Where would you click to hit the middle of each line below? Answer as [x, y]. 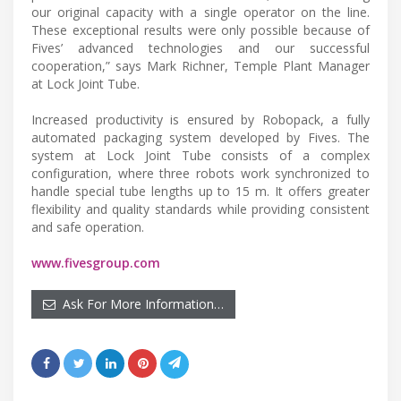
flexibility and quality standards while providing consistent [200, 209]
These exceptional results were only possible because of [200, 30]
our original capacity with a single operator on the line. [200, 12]
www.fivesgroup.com [96, 262]
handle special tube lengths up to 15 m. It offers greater [200, 191]
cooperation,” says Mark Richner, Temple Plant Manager [200, 65]
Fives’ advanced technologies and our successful [200, 47]
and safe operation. [88, 226]
